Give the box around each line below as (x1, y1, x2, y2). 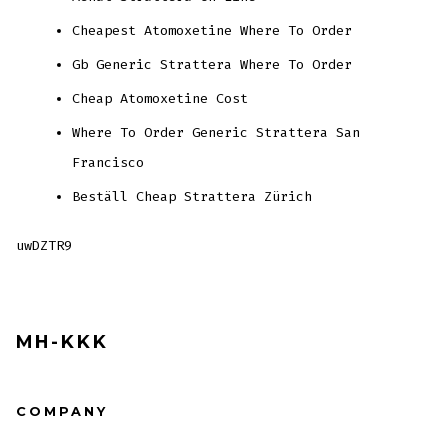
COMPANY (16, 403, 109, 419)
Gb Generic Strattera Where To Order (72, 56, 353, 74)
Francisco (72, 154, 145, 172)
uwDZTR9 (16, 237, 73, 255)
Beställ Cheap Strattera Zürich (72, 188, 313, 206)
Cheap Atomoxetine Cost (72, 90, 249, 108)
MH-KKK (16, 330, 110, 352)
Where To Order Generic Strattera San (72, 124, 361, 142)
